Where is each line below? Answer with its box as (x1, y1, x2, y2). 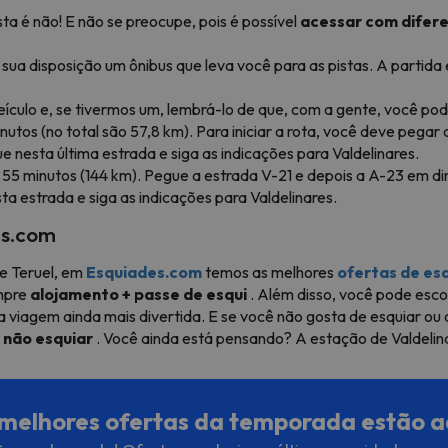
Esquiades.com (86, 261, 202, 282)
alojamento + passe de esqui (30, 283, 247, 304)
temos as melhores (202, 261, 337, 282)
